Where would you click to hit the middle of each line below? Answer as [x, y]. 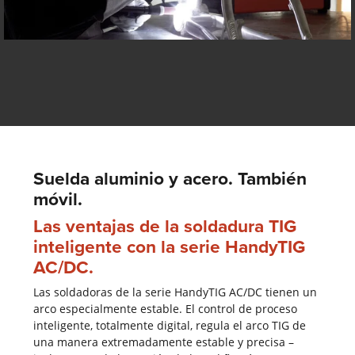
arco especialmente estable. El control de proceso [165, 308]
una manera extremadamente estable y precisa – [163, 342]
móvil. [57, 198]
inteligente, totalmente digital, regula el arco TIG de [169, 325]
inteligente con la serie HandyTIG [169, 246]
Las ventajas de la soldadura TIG [164, 225]
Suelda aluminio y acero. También [170, 178]
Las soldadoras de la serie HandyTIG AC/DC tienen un [175, 292]
